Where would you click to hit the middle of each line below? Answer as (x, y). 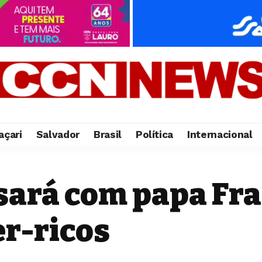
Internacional (220, 134)
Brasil (107, 134)
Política (154, 134)
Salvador (58, 134)
